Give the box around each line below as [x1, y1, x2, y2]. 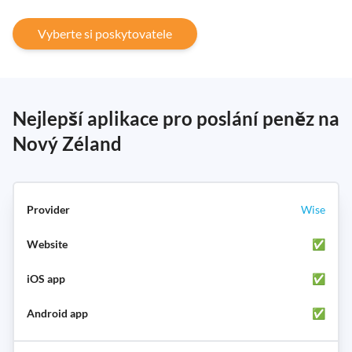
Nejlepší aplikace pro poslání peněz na [13, 106, 339, 130]
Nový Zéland [13, 131, 122, 155]
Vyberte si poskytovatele [38, 25, 172, 41]
